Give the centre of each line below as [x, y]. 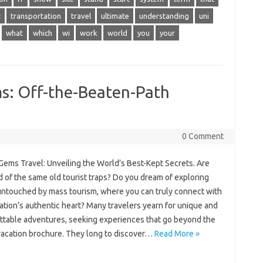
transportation [36, 16]
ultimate [115, 16]
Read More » [177, 234]
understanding [164, 16]
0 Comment [203, 136]
